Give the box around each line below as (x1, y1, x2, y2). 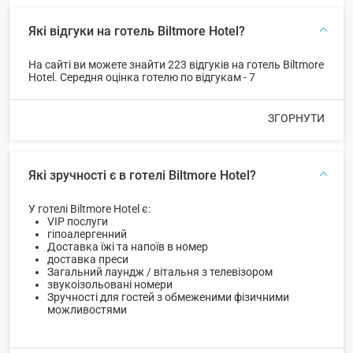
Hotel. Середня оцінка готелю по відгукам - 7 (28, 70, 255, 84)
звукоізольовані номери (47, 277, 173, 291)
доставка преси (47, 252, 128, 266)
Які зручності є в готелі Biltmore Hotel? (28, 167, 256, 183)
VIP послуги (47, 214, 108, 228)
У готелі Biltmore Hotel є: (28, 202, 150, 215)
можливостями (47, 303, 127, 316)
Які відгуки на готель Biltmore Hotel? (28, 23, 245, 39)
